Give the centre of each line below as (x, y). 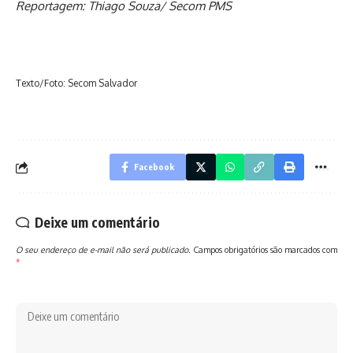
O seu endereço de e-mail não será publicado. (103, 250)
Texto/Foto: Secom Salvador (76, 84)
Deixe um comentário (97, 223)
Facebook (154, 167)
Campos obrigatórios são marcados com (265, 250)
